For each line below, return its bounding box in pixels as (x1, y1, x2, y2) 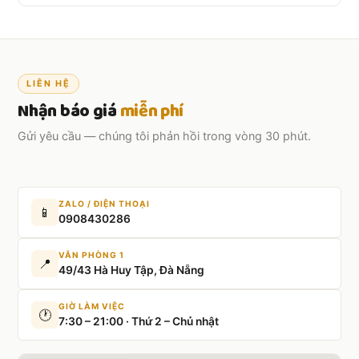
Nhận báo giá (18, 97, 120, 125)
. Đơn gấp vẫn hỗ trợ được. (155, 7, 293, 21)
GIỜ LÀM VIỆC (58, 301, 126, 311)
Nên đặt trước (33, 7, 108, 21)
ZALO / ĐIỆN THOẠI (58, 198, 151, 208)
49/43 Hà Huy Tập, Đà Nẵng (58, 263, 205, 276)
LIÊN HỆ (26, 78, 71, 89)
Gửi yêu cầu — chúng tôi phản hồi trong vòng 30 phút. (18, 128, 312, 143)
